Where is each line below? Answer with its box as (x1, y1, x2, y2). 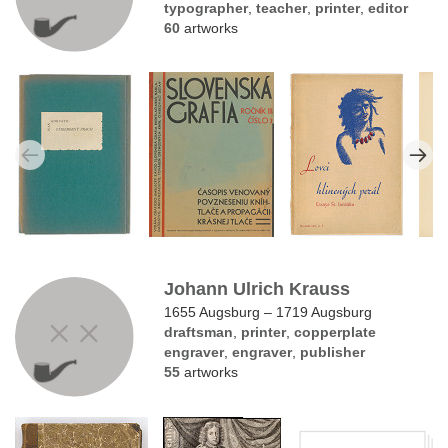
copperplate (294, 324, 377, 341)
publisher (300, 344, 366, 361)
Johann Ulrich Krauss (164, 279, 351, 300)
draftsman (164, 324, 234, 341)
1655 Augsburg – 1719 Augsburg (164, 304, 373, 321)
